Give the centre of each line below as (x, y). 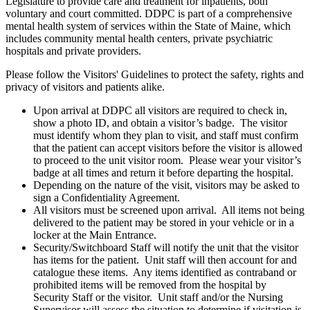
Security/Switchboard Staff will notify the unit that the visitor (166, 248)
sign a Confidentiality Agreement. (107, 198)
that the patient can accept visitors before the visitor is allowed (168, 148)
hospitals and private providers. (73, 51)
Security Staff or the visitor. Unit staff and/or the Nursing (158, 298)
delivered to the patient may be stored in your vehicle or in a (164, 223)
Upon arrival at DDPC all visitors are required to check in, (160, 111)
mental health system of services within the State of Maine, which (148, 26)
